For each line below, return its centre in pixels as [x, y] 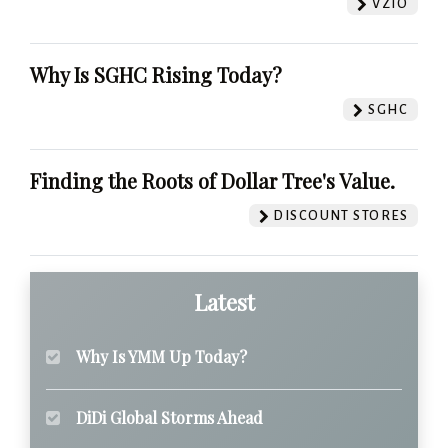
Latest [224, 302]
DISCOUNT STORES [338, 216]
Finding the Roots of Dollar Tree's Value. [212, 181]
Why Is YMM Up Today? [161, 357]
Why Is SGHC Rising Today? [156, 75]
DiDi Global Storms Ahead [169, 418]
